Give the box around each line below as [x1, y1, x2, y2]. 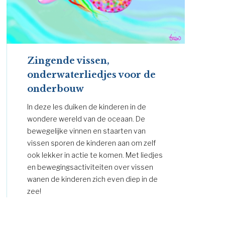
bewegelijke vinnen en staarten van [27, 126, 146, 135]
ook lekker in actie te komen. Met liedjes [27, 150, 163, 159]
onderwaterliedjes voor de [27, 69, 156, 80]
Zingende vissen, [27, 55, 110, 66]
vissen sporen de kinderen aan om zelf [27, 138, 156, 147]
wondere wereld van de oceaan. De [27, 114, 146, 123]
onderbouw [27, 83, 84, 94]
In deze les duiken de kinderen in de [27, 102, 147, 111]
